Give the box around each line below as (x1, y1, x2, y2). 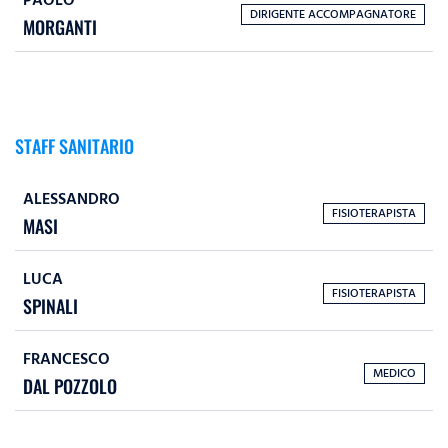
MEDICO (373, 363, 416, 383)
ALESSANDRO (23, 186, 120, 213)
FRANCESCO (23, 346, 110, 373)
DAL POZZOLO (23, 373, 117, 400)
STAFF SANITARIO (15, 133, 134, 160)
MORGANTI (23, 14, 97, 41)
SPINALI (23, 293, 78, 320)
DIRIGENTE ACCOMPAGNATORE (250, 4, 416, 24)
